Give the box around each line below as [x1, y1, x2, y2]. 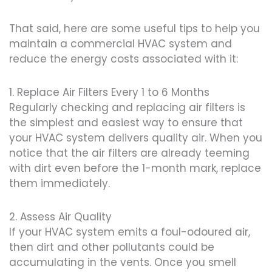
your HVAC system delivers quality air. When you [9, 130, 262, 145]
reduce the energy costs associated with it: [9, 52, 238, 67]
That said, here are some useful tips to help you [9, 21, 260, 36]
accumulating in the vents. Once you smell [9, 254, 236, 270]
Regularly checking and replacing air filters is [9, 100, 245, 115]
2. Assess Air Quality [9, 209, 112, 224]
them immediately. [9, 175, 110, 191]
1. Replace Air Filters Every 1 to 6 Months [9, 84, 209, 100]
